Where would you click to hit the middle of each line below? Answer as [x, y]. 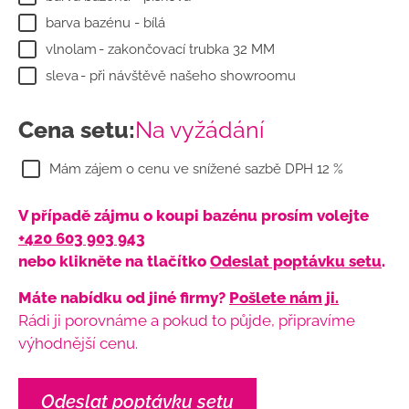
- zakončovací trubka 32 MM [187, 50]
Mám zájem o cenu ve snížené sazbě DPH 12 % [196, 168]
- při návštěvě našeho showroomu [188, 76]
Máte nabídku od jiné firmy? [124, 297]
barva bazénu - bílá [105, 22]
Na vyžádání [199, 129]
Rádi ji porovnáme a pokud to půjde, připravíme [187, 320]
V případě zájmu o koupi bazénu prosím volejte [194, 215]
